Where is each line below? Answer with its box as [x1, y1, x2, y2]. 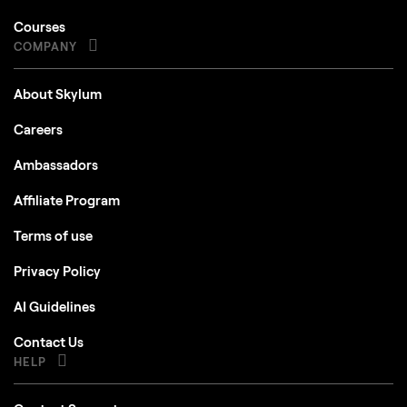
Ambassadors [14, 155, 98, 173]
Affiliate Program [14, 191, 120, 208]
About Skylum [14, 84, 102, 102]
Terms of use [14, 226, 93, 243]
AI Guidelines [14, 297, 95, 314]
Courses [14, 17, 65, 35]
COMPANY [14, 38, 82, 54]
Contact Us [14, 333, 84, 350]
